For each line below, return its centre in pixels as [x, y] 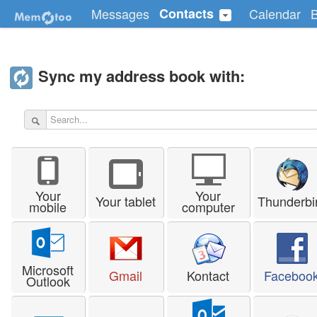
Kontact [208, 275]
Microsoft [48, 269]
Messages [120, 13]
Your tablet [126, 201]
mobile [48, 206]
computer [208, 206]
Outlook [48, 281]
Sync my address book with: [139, 75]
